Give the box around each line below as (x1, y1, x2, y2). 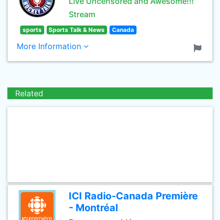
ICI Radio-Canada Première (69, 190, 198, 202)
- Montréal (69, 202, 118, 214)
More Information (17, 41, 83, 51)
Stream (69, 9, 95, 19)
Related (15, 88, 43, 98)
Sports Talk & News (49, 26, 105, 33)
